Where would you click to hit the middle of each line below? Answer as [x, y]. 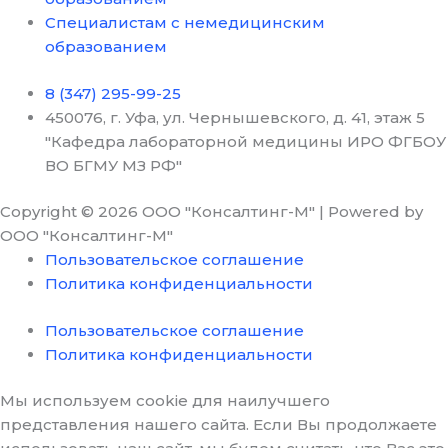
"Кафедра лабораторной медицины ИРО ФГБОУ [245, 141]
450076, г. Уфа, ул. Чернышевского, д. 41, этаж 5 [235, 117]
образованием [106, 47]
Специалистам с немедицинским [185, 23]
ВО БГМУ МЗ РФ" [113, 165]
